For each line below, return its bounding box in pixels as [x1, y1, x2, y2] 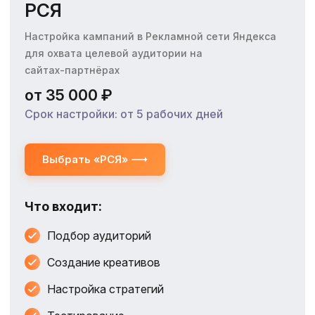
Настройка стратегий [47, 282, 164, 296]
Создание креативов [47, 255, 160, 269]
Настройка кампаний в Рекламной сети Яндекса [25, 30, 276, 42]
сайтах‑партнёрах [25, 64, 120, 76]
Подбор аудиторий [47, 229, 151, 243]
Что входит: [25, 199, 102, 214]
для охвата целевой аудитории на [25, 47, 202, 59]
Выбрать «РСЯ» [42, 153, 128, 166]
